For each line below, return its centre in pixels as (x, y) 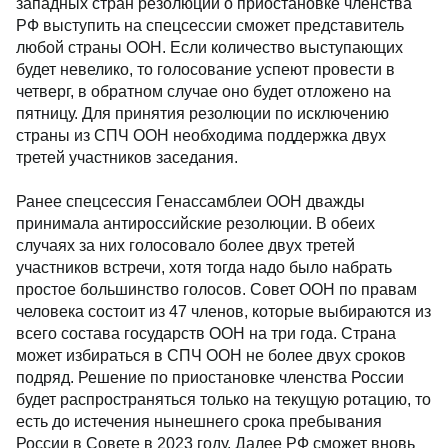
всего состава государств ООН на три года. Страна (206, 333)
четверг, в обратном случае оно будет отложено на (203, 91)
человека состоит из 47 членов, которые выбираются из (223, 311)
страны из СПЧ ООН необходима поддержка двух (201, 135)
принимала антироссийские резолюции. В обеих (195, 223)
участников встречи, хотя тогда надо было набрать (204, 267)
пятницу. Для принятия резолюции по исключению (202, 113)
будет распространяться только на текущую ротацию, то (223, 399)
